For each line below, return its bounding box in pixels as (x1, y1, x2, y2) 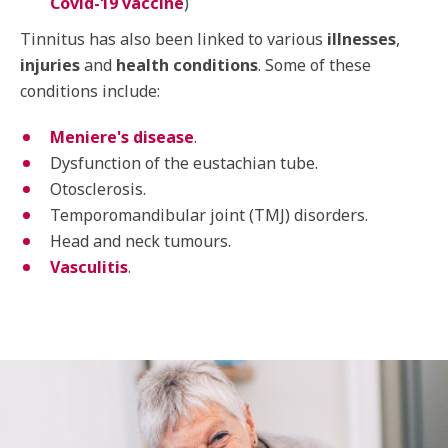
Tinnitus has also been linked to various (20, 28, 327, 50)
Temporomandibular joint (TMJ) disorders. (50, 204, 368, 226)
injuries (20, 54, 80, 76)
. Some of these (258, 54, 371, 76)
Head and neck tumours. (50, 230, 231, 252)
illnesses (327, 28, 396, 50)
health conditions (116, 54, 258, 76)
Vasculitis (50, 256, 128, 278)
